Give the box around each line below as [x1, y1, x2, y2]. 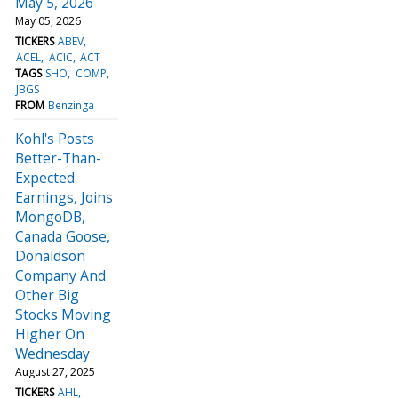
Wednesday [15, 343, 90, 363]
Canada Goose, [15, 226, 110, 246]
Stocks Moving [15, 304, 111, 324]
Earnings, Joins [15, 187, 113, 207]
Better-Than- [15, 147, 101, 168]
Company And [15, 265, 106, 285]
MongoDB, [15, 206, 85, 227]
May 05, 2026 [15, 12, 81, 28]
